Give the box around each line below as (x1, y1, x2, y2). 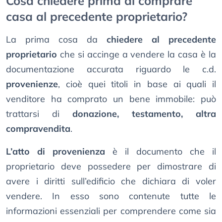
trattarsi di (6, 108, 72, 120)
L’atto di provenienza (6, 146, 105, 158)
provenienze (6, 78, 58, 90)
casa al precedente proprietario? (6, 9, 187, 24)
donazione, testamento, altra (72, 108, 216, 120)
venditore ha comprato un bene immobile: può (6, 93, 216, 105)
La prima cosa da (6, 34, 107, 46)
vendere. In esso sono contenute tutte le (6, 190, 216, 202)
